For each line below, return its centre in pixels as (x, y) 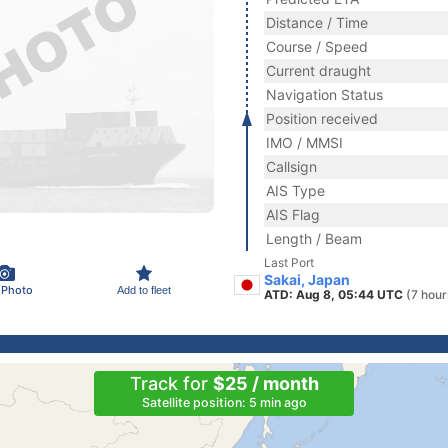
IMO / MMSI (304, 142)
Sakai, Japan (307, 279)
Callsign (291, 166)
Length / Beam (314, 238)
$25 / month (265, 383)
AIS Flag (293, 214)
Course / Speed (317, 46)
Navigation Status (324, 94)
